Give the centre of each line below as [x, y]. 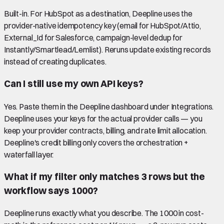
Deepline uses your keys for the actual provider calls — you [103, 118]
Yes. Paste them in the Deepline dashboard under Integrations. [109, 106]
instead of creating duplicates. [55, 62]
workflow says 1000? [51, 190]
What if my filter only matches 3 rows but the [105, 176]
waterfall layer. [29, 154]
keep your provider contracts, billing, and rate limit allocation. [105, 130]
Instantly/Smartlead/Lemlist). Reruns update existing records [107, 50]
